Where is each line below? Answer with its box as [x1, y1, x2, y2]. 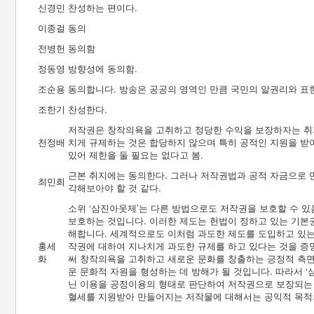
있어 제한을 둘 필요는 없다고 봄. [68, 148, 203, 161]
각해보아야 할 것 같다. [68, 181, 161, 194]
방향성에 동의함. [68, 62, 137, 75]
